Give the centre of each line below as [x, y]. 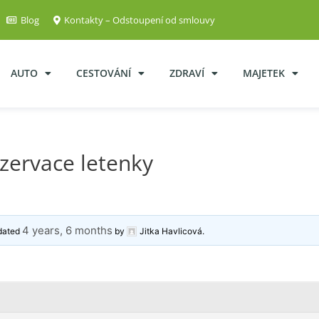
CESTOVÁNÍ [104, 73]
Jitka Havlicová [171, 231]
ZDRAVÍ [187, 73]
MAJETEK [264, 73]
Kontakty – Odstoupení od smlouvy [140, 20]
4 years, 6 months [68, 230]
